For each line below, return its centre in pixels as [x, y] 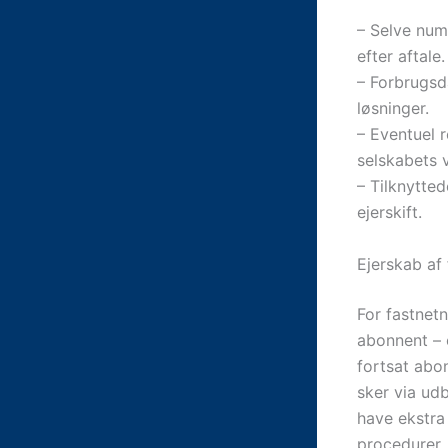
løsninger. [393, 107]
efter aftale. [401, 55]
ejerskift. [389, 211]
